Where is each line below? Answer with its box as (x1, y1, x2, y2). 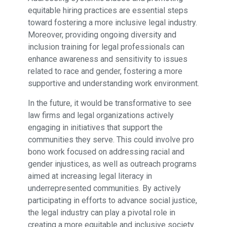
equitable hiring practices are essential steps (27, 5, 188, 15)
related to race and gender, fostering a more (27, 66, 182, 76)
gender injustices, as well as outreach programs (27, 159, 197, 169)
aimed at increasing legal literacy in (27, 171, 152, 181)
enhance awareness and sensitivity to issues (27, 54, 187, 64)
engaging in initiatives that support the (27, 122, 163, 132)
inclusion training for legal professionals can (27, 42, 184, 52)
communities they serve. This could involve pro (27, 134, 194, 144)
